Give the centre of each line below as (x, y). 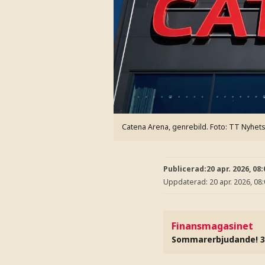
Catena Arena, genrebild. (166, 127)
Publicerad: (185, 169)
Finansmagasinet (212, 226)
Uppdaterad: (186, 182)
